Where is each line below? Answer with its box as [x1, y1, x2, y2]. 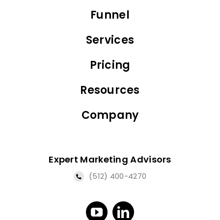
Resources [80, 82, 140, 98]
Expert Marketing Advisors [49, 153, 171, 166]
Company [81, 108, 139, 123]
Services [85, 32, 135, 48]
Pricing [89, 57, 131, 73]
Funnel [90, 7, 130, 23]
